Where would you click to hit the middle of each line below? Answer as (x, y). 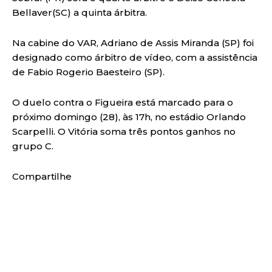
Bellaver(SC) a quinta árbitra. (80, 12)
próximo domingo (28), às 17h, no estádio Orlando (129, 117)
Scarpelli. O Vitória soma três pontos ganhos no (124, 131)
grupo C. (33, 146)
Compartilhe (42, 176)
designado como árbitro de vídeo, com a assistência (135, 57)
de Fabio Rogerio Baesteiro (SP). (88, 72)
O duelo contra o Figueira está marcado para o (123, 102)
